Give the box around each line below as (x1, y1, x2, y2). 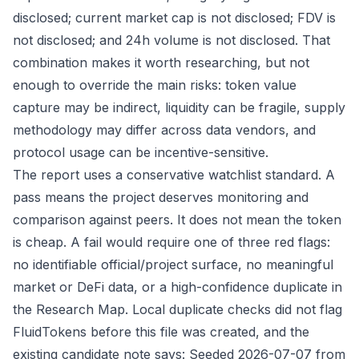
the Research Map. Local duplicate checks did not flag (13, 301, 342, 317)
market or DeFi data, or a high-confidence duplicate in (13, 279, 342, 295)
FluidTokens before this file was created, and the (13, 324, 309, 340)
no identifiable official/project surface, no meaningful (13, 256, 333, 272)
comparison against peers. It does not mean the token (13, 212, 341, 228)
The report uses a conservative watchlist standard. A (13, 167, 335, 183)
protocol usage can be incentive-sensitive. (13, 144, 268, 160)
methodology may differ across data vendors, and (13, 122, 316, 138)
